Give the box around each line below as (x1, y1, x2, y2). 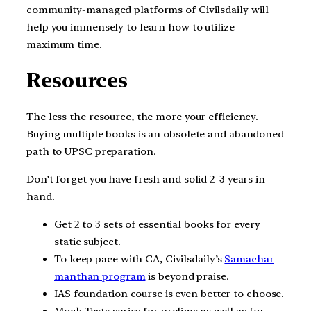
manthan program (54, 269, 146, 283)
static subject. (54, 235, 121, 248)
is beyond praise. (145, 269, 232, 283)
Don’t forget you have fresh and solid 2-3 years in (26, 172, 265, 185)
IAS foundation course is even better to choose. (54, 287, 285, 300)
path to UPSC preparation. (26, 145, 156, 158)
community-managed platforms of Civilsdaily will (26, 3, 269, 16)
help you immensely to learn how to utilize (26, 20, 235, 33)
